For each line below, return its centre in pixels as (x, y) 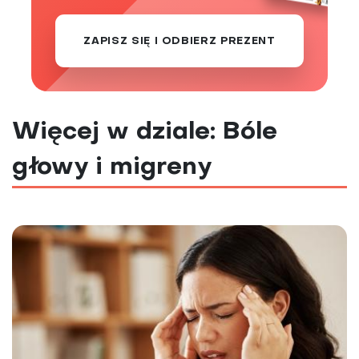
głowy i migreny (112, 168)
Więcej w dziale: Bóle (145, 133)
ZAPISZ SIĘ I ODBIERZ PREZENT (179, 41)
